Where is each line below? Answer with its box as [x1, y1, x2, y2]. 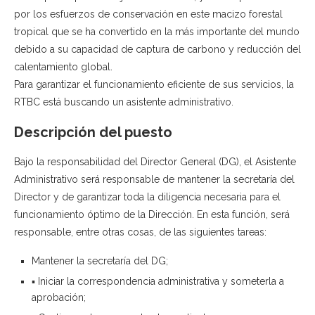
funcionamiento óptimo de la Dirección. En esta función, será [14, 209, 290, 221]
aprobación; [32, 292, 86, 304]
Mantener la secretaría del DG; [32, 255, 168, 267]
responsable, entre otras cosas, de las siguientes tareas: [14, 226, 266, 238]
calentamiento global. [14, 61, 112, 73]
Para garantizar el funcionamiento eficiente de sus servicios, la [14, 79, 294, 91]
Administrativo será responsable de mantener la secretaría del [14, 174, 295, 186]
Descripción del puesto [14, 124, 172, 141]
